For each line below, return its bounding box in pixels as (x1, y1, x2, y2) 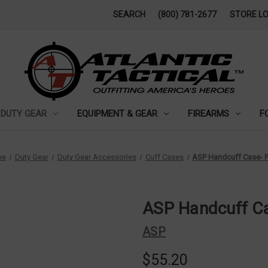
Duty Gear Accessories (57, 152, 136, 162)
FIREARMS (187, 108, 229, 119)
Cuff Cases (145, 152, 184, 162)
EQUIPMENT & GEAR (77, 108, 157, 119)
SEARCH (112, 10, 145, 19)
